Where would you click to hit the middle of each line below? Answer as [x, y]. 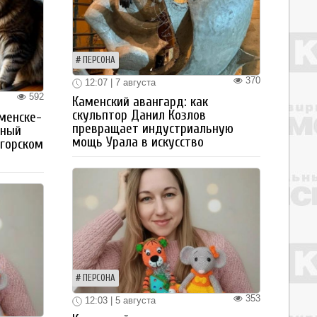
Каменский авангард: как [140, 102]
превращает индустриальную [153, 129]
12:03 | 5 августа [119, 300]
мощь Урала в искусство [138, 142]
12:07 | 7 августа [119, 83]
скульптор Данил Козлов [139, 115]
